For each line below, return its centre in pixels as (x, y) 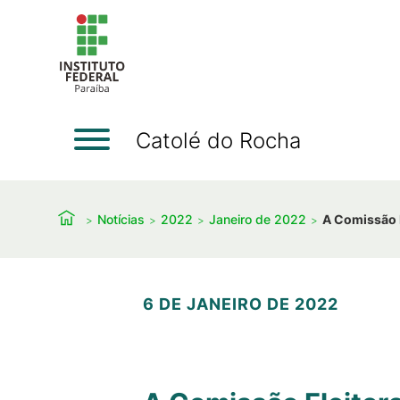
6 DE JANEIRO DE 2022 (241, 304)
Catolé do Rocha (218, 140)
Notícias (121, 219)
